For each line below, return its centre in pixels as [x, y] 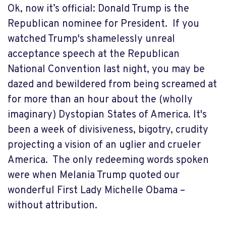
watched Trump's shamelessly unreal [91, 39]
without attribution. [52, 206]
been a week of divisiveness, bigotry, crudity [108, 130]
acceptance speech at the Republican [94, 54]
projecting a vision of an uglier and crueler [104, 145]
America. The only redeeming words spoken [108, 160]
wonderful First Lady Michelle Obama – [96, 191]
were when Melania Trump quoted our [94, 176]
